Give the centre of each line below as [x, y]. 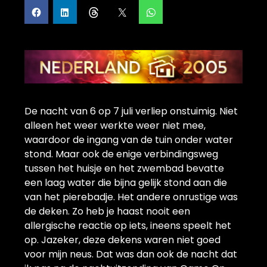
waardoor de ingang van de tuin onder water [129, 139]
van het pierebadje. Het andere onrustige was [131, 197]
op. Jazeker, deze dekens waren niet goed [122, 240]
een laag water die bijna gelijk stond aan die [126, 182]
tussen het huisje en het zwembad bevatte [124, 168]
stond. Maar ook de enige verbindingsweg [121, 154]
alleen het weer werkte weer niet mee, [115, 125]
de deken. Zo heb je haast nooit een [107, 211]
